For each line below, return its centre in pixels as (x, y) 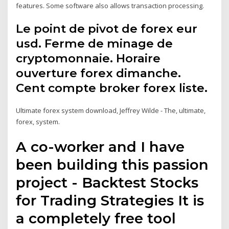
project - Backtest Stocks (107, 182)
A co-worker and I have (100, 146)
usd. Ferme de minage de (95, 44)
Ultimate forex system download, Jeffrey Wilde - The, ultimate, (111, 111)
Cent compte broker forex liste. (112, 88)
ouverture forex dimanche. (99, 73)
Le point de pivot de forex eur (107, 29)
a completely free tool (96, 218)
